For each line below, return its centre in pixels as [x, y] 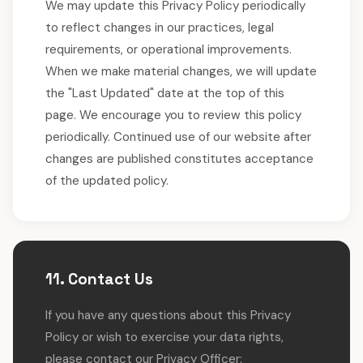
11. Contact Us [99, 279]
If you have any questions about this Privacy [168, 315]
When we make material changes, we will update [181, 71]
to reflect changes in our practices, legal [160, 28]
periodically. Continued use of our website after [178, 137]
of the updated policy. [107, 181]
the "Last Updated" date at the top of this [165, 93]
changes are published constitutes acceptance [179, 159]
